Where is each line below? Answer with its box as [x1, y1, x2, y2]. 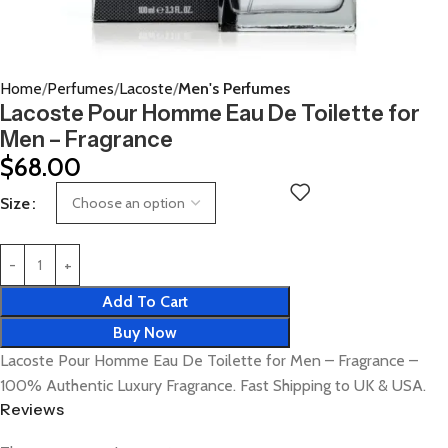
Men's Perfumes [178, 79, 290, 98]
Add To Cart [102, 292, 188, 311]
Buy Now [113, 323, 177, 342]
